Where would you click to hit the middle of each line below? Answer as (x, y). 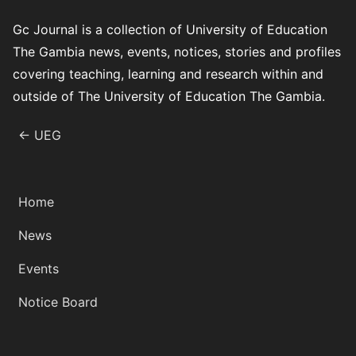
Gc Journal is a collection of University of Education (170, 29)
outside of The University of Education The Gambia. (169, 96)
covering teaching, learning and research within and (168, 74)
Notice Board (58, 302)
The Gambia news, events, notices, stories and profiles (177, 51)
